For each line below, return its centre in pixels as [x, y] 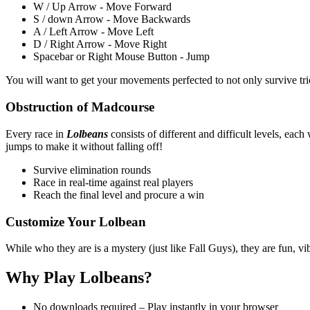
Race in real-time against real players [113, 182]
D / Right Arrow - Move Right [100, 44]
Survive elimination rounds [92, 170]
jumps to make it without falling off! [84, 146]
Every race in [36, 134]
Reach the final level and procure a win [119, 194]
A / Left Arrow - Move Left [93, 32]
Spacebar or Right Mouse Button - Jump [121, 57]
